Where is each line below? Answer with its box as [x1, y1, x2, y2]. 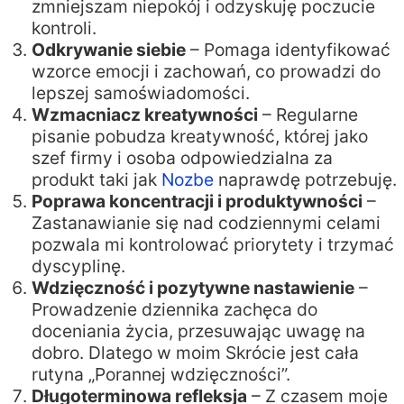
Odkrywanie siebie [32, 39, 186, 61]
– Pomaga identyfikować [186, 39, 390, 61]
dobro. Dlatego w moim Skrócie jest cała [32, 342, 359, 364]
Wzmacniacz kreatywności [32, 104, 258, 126]
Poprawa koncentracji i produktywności [32, 190, 363, 213]
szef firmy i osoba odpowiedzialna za [32, 147, 333, 170]
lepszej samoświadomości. [32, 82, 250, 105]
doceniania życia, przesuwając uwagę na [32, 320, 365, 343]
